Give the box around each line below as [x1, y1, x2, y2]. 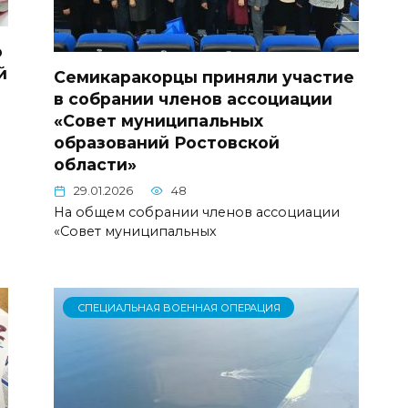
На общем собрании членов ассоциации [54, 203, 340, 220]
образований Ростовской [54, 133, 280, 153]
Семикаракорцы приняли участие [54, 67, 354, 87]
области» [54, 155, 137, 175]
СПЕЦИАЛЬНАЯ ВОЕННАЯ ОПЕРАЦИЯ [76, 301, 280, 314]
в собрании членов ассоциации [54, 89, 332, 109]
